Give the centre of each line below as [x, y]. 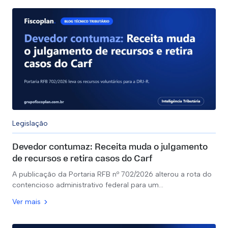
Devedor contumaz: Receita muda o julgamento [110, 147]
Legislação [30, 123]
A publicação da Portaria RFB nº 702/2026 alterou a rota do [112, 174]
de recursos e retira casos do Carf [82, 159]
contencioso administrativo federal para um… [88, 185]
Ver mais [26, 202]
